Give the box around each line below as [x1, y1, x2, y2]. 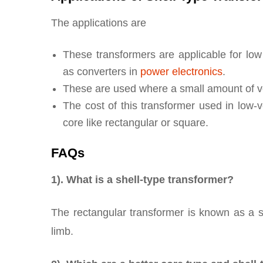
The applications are [51, 17, 146, 29]
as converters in [63, 66, 140, 78]
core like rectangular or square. [63, 117, 208, 129]
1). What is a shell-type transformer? [51, 174, 234, 186]
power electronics [140, 66, 222, 78]
